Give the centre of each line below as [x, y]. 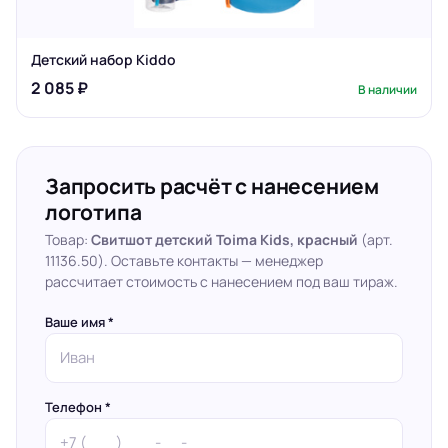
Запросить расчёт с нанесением [212, 186]
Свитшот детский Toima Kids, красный [224, 239]
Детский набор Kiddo [103, 59]
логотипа [93, 212]
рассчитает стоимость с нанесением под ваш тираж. [221, 281]
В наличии [387, 89]
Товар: [68, 239]
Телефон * [78, 407]
